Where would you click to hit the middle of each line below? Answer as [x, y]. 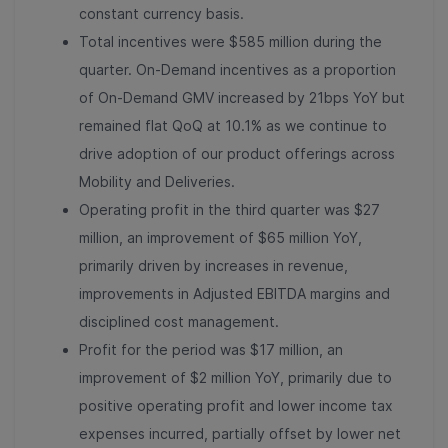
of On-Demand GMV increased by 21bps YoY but [242, 97]
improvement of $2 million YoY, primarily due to [235, 377]
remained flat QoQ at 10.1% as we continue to [233, 125]
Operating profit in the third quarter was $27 [229, 209]
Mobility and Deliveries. [157, 181]
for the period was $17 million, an [232, 349]
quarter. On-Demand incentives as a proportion [237, 69]
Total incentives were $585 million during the [230, 41]
